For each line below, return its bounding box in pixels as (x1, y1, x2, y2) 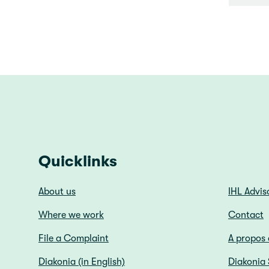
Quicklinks (38, 153, 117, 171)
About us (38, 186, 76, 198)
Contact (228, 210, 264, 221)
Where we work (38, 210, 104, 221)
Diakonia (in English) (38, 256, 125, 268)
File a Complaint (38, 233, 109, 244)
